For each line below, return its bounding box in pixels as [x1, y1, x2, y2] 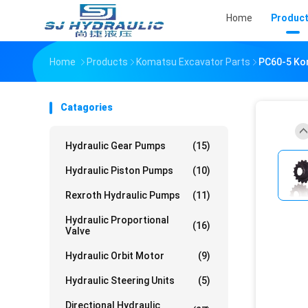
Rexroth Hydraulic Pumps [65, 190, 180, 201]
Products [87, 56, 128, 67]
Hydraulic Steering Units [65, 275, 175, 286]
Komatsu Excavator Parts [136, 56, 250, 67]
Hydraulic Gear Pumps [65, 140, 166, 151]
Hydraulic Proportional [65, 214, 169, 225]
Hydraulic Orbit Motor [65, 250, 164, 261]
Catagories [60, 102, 113, 113]
